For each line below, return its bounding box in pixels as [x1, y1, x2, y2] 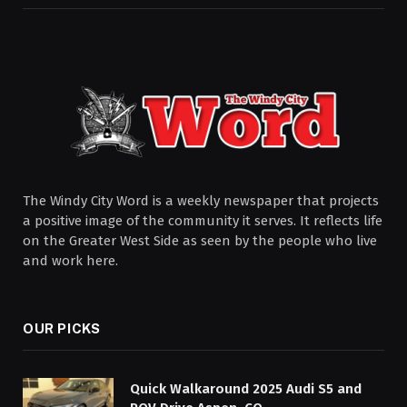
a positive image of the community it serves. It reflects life [23, 212, 382, 229]
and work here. [23, 252, 118, 269]
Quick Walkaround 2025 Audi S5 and [130, 380, 362, 397]
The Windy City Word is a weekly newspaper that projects [23, 192, 379, 209]
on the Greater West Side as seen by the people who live [23, 232, 377, 249]
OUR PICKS [23, 320, 101, 336]
